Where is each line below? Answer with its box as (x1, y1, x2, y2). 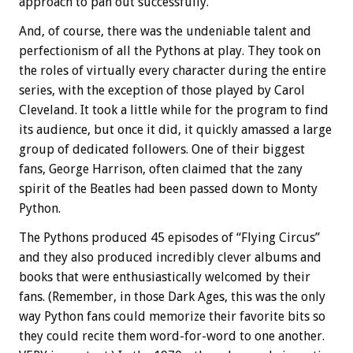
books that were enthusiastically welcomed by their (19, 269, 310, 285)
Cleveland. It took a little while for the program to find (19, 102, 329, 118)
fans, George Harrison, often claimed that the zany (19, 162, 303, 177)
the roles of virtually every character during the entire (19, 63, 326, 79)
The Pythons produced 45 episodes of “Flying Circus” (19, 230, 320, 246)
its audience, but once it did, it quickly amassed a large (19, 122, 332, 138)
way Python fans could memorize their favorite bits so (19, 309, 325, 325)
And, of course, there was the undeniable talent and (19, 24, 311, 39)
